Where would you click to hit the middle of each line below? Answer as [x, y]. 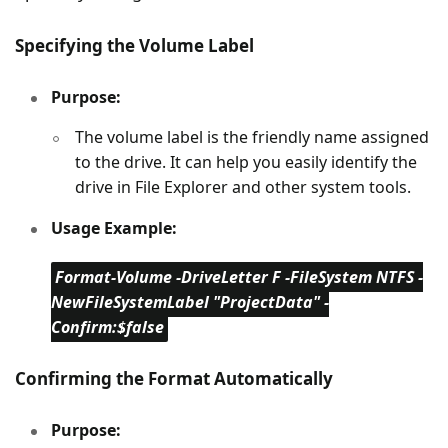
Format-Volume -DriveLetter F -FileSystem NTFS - [239, 277]
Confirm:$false [107, 327]
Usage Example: [114, 228]
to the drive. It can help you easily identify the [246, 162]
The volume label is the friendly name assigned [252, 137]
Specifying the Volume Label [134, 46]
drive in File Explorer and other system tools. [243, 187]
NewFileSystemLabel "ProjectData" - [190, 302]
